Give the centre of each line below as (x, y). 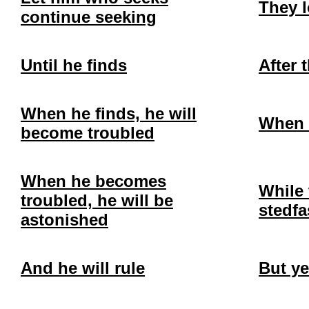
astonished (64, 220)
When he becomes (93, 181)
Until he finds (74, 65)
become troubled (88, 133)
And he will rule (83, 268)
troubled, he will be (97, 200)
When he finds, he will (109, 113)
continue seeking (89, 17)
